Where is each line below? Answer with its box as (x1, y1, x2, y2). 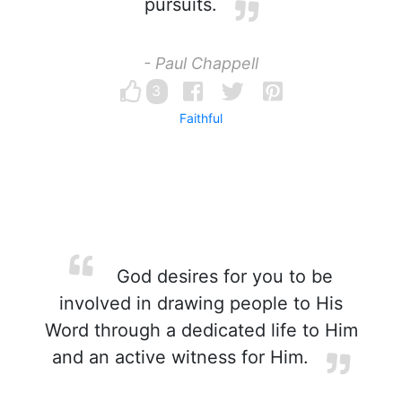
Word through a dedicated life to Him (44, 319, 358, 341)
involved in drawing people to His (59, 293, 343, 314)
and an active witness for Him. (52, 346, 309, 368)
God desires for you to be (110, 266, 333, 287)
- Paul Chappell (144, 54, 258, 73)
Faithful (179, 110, 223, 126)
